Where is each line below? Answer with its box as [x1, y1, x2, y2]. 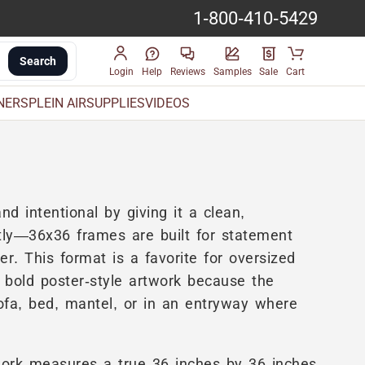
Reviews [169, 65, 205, 77]
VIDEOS [144, 95, 190, 111]
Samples [213, 65, 252, 77]
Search [20, 55, 57, 68]
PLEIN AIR [28, 95, 86, 111]
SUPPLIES [86, 95, 145, 111]
